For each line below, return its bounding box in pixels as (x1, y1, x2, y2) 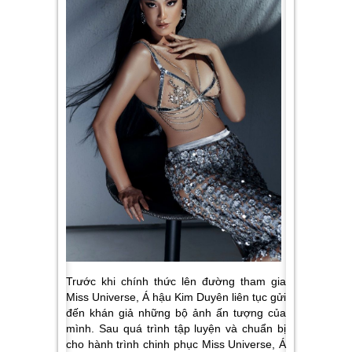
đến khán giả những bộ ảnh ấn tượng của (66, 306, 286, 319)
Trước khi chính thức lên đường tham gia (66, 274, 286, 288)
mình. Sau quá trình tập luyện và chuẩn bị (66, 321, 286, 335)
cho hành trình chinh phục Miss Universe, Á (66, 337, 286, 350)
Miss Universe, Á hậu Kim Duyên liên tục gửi (66, 290, 286, 303)
